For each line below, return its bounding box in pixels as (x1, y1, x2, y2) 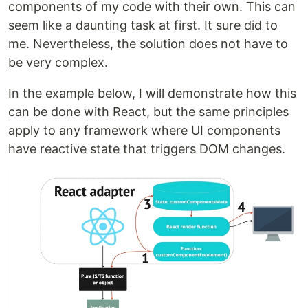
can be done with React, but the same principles (8, 104, 289, 119)
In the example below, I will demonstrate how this (8, 85, 296, 100)
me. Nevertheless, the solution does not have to (8, 36, 288, 51)
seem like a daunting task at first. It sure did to (8, 17, 278, 32)
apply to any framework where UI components (8, 122, 280, 137)
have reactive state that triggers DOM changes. (8, 141, 285, 156)
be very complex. (8, 54, 108, 69)
